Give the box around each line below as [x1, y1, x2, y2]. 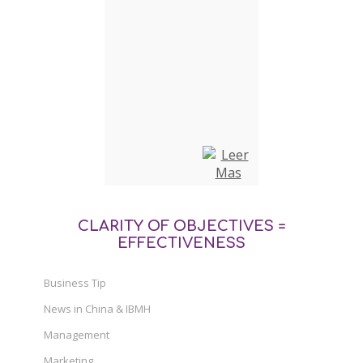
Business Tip [44, 275, 106, 290]
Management [44, 327, 109, 342]
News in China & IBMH [44, 301, 151, 316]
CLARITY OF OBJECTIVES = [77, 217, 286, 234]
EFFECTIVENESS [117, 234, 246, 251]
